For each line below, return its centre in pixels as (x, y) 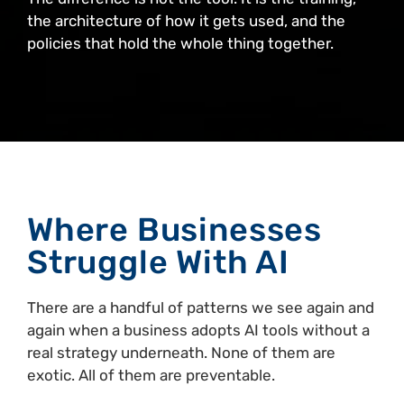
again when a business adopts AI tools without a (198, 331)
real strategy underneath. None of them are (181, 353)
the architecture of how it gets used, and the (186, 21)
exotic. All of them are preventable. (151, 376)
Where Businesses (174, 230)
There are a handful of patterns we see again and (201, 308)
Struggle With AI (158, 262)
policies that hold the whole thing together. (180, 44)
